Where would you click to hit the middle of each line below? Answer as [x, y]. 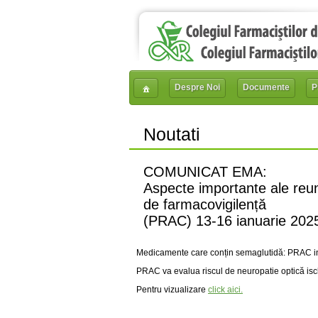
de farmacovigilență [205, 204]
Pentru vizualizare [172, 290]
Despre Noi [198, 87]
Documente [266, 87]
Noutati [172, 134]
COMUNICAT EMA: [205, 172]
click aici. [225, 290]
